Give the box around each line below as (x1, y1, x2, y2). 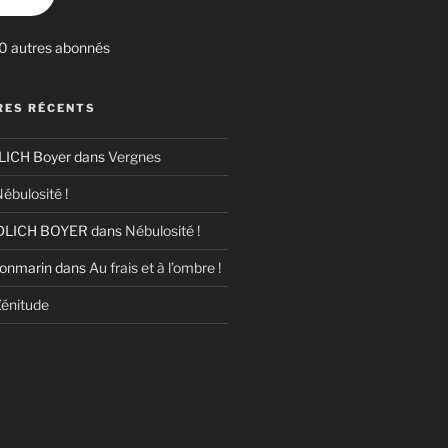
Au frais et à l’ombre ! (88, 259, 221, 277)
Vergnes (107, 148, 161, 166)
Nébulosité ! (124, 222, 200, 240)
